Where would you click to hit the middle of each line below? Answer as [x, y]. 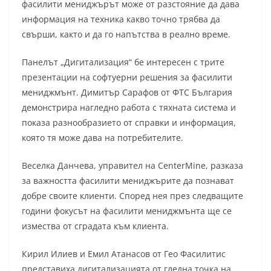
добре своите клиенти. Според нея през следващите [132, 195]
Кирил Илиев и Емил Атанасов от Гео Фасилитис [124, 253]
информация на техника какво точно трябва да [121, 19]
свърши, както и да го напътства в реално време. [126, 34]
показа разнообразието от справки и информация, [129, 122]
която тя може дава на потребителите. [103, 137]
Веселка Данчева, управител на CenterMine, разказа [132, 165]
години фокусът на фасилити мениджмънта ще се [127, 211]
